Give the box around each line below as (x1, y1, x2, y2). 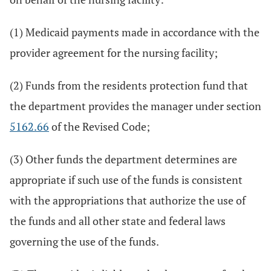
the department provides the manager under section (10, 99, 261, 113)
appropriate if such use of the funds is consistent (10, 172, 243, 187)
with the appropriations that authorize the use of (10, 193, 246, 207)
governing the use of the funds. (10, 234, 159, 249)
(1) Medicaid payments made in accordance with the (10, 25, 260, 39)
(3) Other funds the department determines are (10, 152, 237, 166)
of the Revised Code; (49, 119, 150, 134)
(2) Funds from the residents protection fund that (10, 78, 248, 93)
